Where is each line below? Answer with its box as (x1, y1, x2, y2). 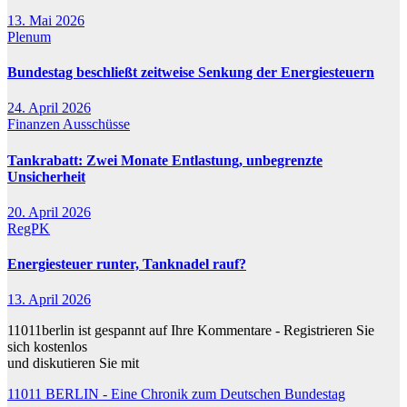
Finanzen (7, 116, 63, 133)
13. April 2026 (7, 292, 91, 308)
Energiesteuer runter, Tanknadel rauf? (7, 256, 246, 273)
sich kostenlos (7, 339, 87, 355)
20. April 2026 (7, 203, 91, 220)
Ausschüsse (63, 116, 130, 133)
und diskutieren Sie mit (7, 355, 139, 372)
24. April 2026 (7, 100, 91, 116)
